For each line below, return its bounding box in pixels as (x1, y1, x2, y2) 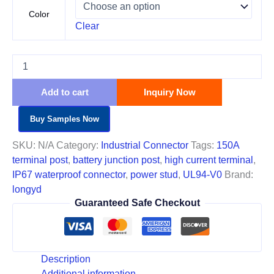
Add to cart (40, 87, 89, 98)
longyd (12, 184, 42, 195)
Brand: (224, 169, 253, 180)
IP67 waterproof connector (12, 169, 125, 180)
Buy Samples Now (29, 114, 99, 124)
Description (40, 253, 91, 264)
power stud (130, 169, 178, 180)
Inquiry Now (143, 87, 196, 98)
